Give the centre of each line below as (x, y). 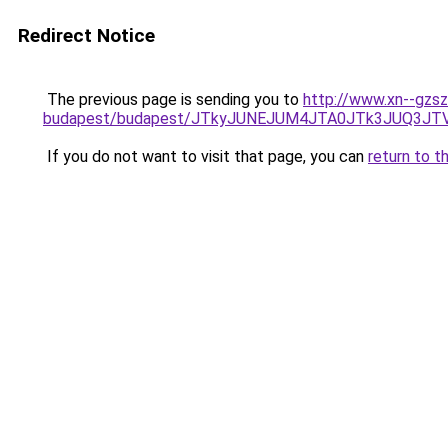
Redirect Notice (86, 35)
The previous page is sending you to (173, 99)
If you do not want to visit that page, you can (205, 156)
